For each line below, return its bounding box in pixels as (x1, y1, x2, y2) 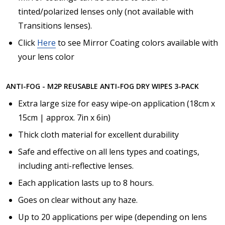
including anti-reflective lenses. (18, 160, 134, 172)
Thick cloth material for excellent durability (18, 129, 179, 141)
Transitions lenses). (18, 20, 92, 32)
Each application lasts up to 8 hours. (18, 177, 154, 189)
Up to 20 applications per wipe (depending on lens (18, 211, 207, 223)
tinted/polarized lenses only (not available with (18, 6, 193, 18)
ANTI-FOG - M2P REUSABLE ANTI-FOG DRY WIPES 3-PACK (6, 81, 199, 91)
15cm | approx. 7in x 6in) (18, 112, 110, 124)
